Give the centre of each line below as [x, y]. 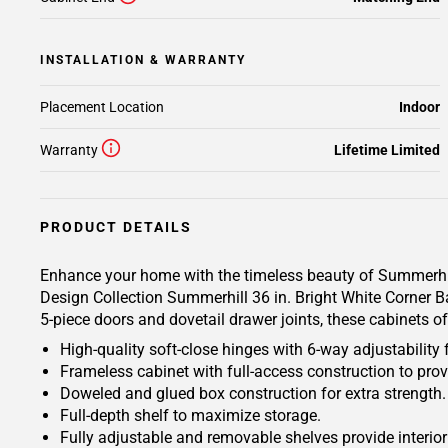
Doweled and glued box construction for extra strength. [253, 393]
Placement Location [102, 107]
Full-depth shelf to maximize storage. [190, 415]
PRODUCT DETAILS [116, 227]
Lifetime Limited [387, 150]
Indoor [419, 107]
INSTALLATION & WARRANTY [143, 60]
